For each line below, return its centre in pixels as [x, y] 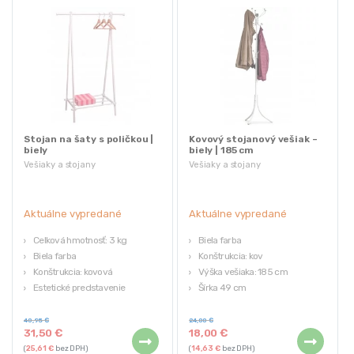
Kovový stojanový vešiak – [253, 139]
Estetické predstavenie [79, 287]
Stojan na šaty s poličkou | [89, 139]
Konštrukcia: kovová [73, 271]
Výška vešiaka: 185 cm [243, 271]
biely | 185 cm [222, 150]
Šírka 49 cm [222, 287]
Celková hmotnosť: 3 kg [80, 240]
